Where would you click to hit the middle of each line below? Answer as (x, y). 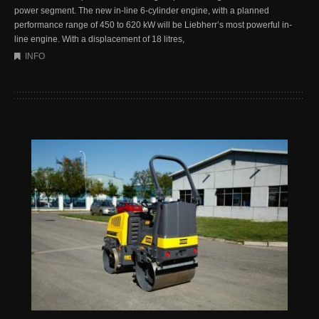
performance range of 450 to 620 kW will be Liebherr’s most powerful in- (153, 25)
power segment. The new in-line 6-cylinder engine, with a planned (142, 10)
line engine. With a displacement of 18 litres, (99, 39)
